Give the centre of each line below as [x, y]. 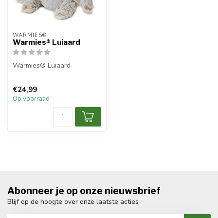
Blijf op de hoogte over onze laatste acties [73, 202]
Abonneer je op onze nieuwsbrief [84, 191]
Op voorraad [31, 99]
